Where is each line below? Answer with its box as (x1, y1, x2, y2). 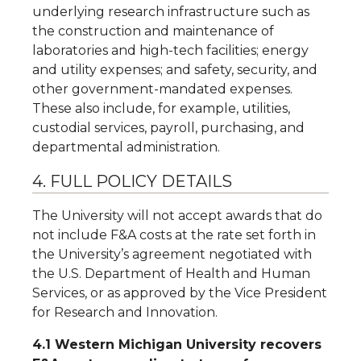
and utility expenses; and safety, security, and (32, 62, 317, 77)
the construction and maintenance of (32, 23, 274, 39)
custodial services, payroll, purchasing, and (32, 120, 305, 135)
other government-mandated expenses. (32, 81, 296, 97)
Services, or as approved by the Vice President (32, 285, 327, 301)
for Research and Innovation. (32, 305, 218, 320)
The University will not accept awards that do (32, 208, 322, 223)
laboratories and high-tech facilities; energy (32, 43, 309, 58)
